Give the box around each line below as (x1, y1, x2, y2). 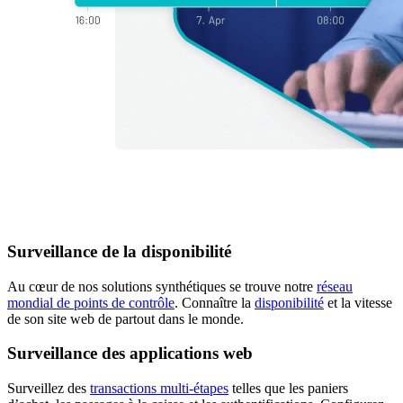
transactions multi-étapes (90, 381, 228, 397)
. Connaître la (175, 294, 255, 310)
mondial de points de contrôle (7, 294, 175, 310)
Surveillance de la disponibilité (7, 241, 231, 261)
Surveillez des (7, 381, 90, 397)
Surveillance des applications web (7, 344, 253, 363)
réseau (317, 278, 353, 294)
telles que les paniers (228, 381, 348, 397)
